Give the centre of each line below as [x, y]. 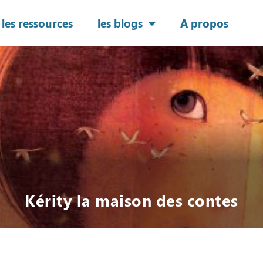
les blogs [120, 23]
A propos [204, 23]
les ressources [37, 23]
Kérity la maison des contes [131, 200]
